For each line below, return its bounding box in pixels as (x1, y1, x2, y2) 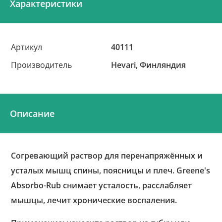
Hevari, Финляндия (111, 59, 186, 70)
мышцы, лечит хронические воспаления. (11, 195, 177, 206)
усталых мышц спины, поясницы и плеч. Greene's (11, 165, 211, 176)
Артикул (11, 42, 43, 53)
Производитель (11, 59, 72, 70)
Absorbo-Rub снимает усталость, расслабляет (11, 180, 192, 191)
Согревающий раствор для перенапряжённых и (11, 150, 203, 161)
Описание (10, 108, 55, 119)
